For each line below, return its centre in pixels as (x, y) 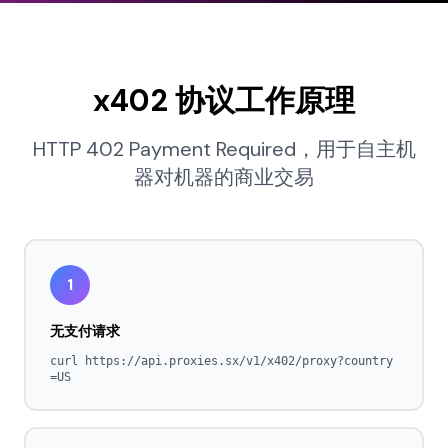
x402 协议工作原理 (224, 100)
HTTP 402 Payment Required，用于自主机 (224, 149)
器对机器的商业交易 (224, 177)
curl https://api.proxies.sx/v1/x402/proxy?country (221, 361)
